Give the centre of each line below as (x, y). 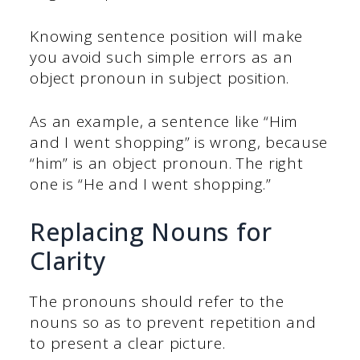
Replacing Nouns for (151, 231)
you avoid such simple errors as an (162, 57)
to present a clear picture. (128, 343)
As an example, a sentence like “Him (164, 122)
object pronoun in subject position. (160, 78)
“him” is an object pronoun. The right (167, 164)
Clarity (68, 260)
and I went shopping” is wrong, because (179, 143)
